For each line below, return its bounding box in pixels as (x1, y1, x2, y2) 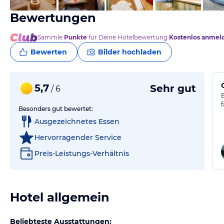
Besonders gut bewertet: (18, 105, 93, 112)
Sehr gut (150, 82, 196, 94)
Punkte (64, 33, 87, 41)
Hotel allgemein (10, 190, 109, 204)
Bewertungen (10, 10, 96, 25)
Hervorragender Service (34, 132, 121, 142)
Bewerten (30, 47, 67, 56)
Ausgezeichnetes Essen (34, 116, 119, 126)
